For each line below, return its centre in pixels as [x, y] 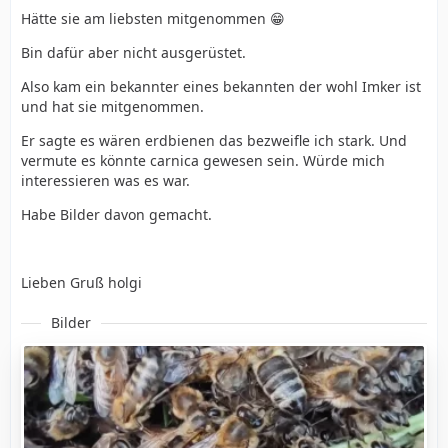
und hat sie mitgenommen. [112, 106]
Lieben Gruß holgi [81, 282]
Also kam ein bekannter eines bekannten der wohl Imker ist [221, 86]
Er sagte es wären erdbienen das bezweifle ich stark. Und [214, 140]
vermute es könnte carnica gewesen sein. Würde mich [203, 160]
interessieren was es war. [105, 180]
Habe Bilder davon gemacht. [116, 214]
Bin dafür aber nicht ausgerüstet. [133, 52]
